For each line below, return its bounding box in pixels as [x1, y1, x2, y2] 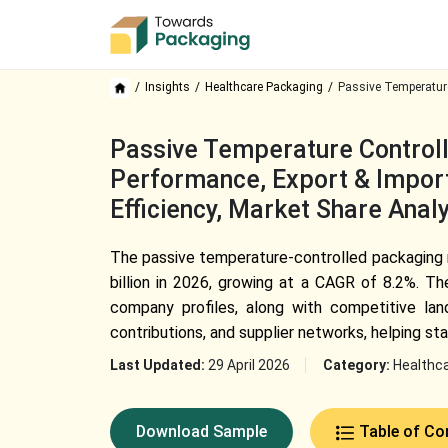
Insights [144, 80, 190, 94]
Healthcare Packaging [204, 80, 323, 94]
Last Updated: [109, 357, 208, 373]
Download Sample [135, 422, 267, 441]
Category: [322, 357, 393, 373]
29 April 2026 [207, 357, 290, 373]
